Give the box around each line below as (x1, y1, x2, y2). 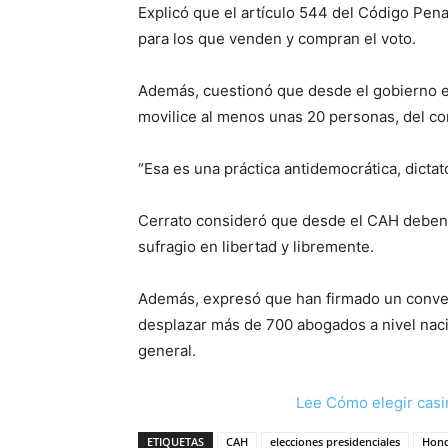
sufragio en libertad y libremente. (138, 237, 374, 256)
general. (138, 341, 196, 360)
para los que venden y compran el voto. (138, 29, 416, 48)
